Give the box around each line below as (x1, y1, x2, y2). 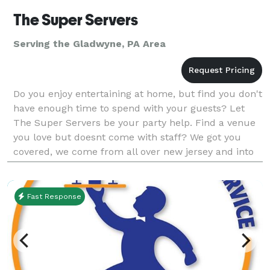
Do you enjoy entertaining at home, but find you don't (13, 87, 262, 99)
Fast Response (25, 192, 81, 201)
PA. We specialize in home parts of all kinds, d (13, 160, 226, 172)
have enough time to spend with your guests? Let (13, 102, 245, 114)
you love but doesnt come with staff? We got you (13, 131, 241, 143)
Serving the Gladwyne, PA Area (13, 37, 166, 49)
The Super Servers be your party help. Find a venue (13, 116, 256, 128)
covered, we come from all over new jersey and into (13, 145, 254, 157)
